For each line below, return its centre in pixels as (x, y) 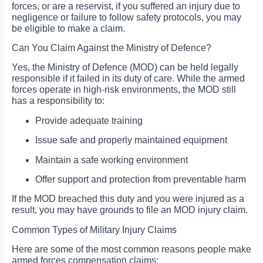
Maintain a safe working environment (112, 160)
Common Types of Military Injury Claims (94, 230)
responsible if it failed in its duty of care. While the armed (128, 79)
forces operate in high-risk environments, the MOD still (124, 90)
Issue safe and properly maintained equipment (131, 140)
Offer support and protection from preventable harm (141, 180)
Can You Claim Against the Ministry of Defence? (112, 48)
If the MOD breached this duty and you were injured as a (128, 199)
